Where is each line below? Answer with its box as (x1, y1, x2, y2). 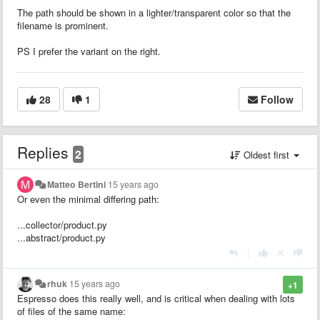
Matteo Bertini (47, 177, 106, 191)
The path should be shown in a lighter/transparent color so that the (17, 5, 291, 19)
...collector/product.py (17, 217, 107, 231)
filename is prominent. (17, 18, 109, 32)
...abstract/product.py (17, 230, 106, 244)
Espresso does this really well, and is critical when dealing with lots (17, 291, 295, 305)
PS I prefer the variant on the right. (17, 44, 161, 58)
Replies (17, 141, 73, 163)
